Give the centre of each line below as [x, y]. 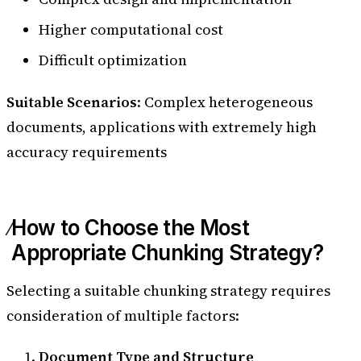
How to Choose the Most [131, 228]
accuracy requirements [87, 151]
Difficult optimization [113, 60]
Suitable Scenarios [72, 102]
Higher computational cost [131, 29]
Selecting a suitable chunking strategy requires [168, 290]
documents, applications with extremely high [162, 127]
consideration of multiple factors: [123, 315]
